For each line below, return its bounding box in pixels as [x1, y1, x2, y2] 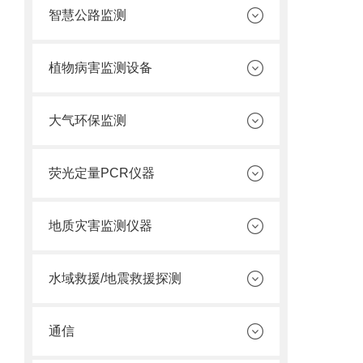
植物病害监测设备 [49, 61, 152, 75]
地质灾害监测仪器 [49, 219, 152, 233]
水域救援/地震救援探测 [49, 271, 181, 285]
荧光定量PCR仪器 [49, 166, 155, 180]
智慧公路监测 [49, 8, 126, 22]
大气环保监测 [49, 113, 126, 127]
